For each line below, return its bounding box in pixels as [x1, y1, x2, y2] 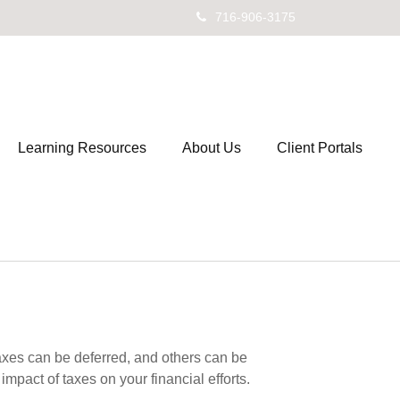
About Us [182, 140, 241, 156]
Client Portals [277, 140, 362, 156]
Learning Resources [18, 140, 146, 156]
